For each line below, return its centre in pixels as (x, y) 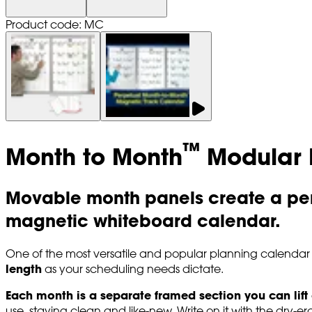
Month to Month (94, 156)
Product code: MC (55, 25)
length (24, 268)
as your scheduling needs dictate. (133, 268)
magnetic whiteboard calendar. (143, 220)
